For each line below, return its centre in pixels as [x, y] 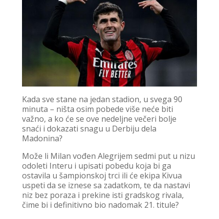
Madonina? [42, 139]
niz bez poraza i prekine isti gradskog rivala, [103, 195]
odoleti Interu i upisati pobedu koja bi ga [96, 166]
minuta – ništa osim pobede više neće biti [97, 109]
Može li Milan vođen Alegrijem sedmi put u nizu [108, 156]
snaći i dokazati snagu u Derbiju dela [89, 129]
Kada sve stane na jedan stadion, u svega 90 [102, 99]
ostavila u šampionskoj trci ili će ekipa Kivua [102, 176]
